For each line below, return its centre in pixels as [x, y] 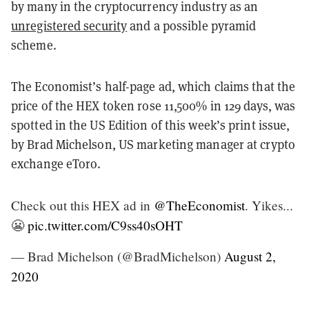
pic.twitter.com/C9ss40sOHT [105, 225]
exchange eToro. [58, 163]
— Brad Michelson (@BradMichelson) [118, 256]
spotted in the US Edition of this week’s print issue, [151, 124]
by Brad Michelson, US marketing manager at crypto [153, 144]
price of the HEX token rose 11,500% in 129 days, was [153, 105]
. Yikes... [269, 205]
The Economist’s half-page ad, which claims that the [153, 86]
